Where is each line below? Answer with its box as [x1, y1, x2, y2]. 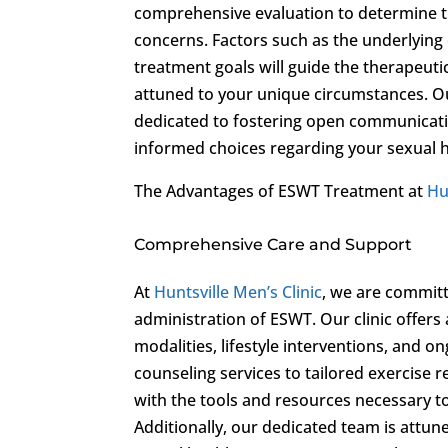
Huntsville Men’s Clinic [154, 280, 323, 303]
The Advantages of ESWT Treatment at [134, 179, 428, 202]
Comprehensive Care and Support [134, 234, 413, 254]
